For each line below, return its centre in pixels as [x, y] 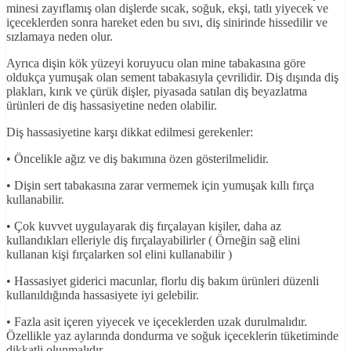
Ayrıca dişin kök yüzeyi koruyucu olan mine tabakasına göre [156, 63]
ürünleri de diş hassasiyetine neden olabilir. [112, 106]
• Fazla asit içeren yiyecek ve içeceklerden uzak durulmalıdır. [157, 322]
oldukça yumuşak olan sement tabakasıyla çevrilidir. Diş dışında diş [172, 78]
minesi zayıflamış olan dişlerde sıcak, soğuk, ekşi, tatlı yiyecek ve [167, 9]
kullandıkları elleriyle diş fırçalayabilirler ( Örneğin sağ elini [153, 241]
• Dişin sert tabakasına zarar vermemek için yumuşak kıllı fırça [160, 186]
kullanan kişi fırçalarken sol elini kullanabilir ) [119, 255]
